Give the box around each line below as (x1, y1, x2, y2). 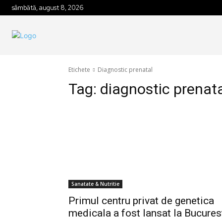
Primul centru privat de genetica (68, 195, 214, 207)
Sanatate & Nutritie (71, 180, 119, 187)
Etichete (68, 65, 90, 74)
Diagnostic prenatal (98, 65, 153, 74)
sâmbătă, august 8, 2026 (12, 3, 84, 12)
